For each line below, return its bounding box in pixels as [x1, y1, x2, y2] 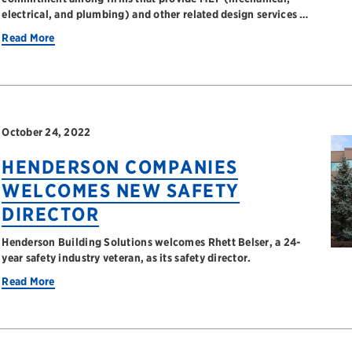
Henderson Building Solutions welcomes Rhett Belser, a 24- [2, 236, 301, 248]
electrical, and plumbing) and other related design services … [2, 8, 309, 20]
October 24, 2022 [2, 126, 91, 138]
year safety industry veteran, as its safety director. [2, 251, 251, 264]
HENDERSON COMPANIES [2, 156, 238, 178]
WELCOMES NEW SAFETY [2, 179, 240, 202]
